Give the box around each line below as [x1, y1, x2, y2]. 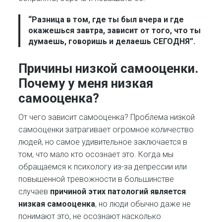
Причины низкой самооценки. [18, 60, 199, 76]
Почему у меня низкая [18, 75, 154, 91]
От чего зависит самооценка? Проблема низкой [18, 112, 195, 122]
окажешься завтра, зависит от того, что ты [28, 25, 201, 35]
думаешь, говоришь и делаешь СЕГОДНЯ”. [28, 36, 196, 46]
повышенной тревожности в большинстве [18, 174, 174, 184]
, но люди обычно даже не [95, 199, 191, 209]
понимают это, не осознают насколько [18, 211, 162, 221]
